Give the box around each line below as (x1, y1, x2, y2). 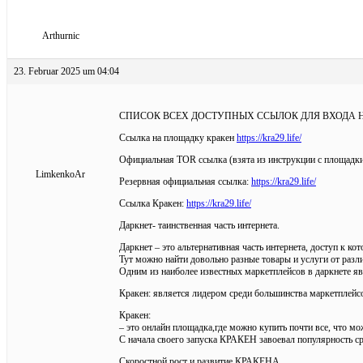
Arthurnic (41, 29, 79, 41)
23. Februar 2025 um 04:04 (14, 65, 119, 77)
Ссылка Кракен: (119, 197, 186, 209)
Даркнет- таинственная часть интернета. (119, 219, 280, 231)
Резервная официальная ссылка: (119, 175, 251, 187)
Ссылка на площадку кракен (119, 131, 237, 143)
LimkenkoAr (36, 168, 85, 180)
